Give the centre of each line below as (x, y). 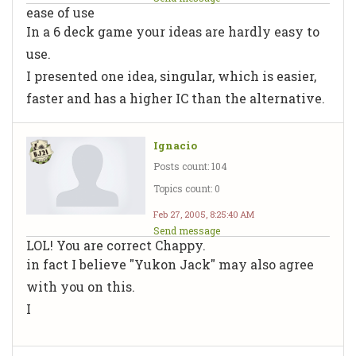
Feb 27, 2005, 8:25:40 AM (204, 214)
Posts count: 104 (190, 166)
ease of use (60, 12)
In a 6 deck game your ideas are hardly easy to (173, 31)
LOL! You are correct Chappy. (116, 245)
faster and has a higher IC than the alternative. (176, 98)
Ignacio (175, 145)
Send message (187, 230)
